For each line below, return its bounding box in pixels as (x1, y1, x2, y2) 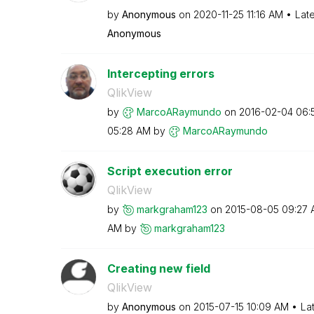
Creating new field (107, 261, 210, 275)
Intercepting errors (107, 66, 214, 81)
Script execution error (107, 163, 233, 178)
